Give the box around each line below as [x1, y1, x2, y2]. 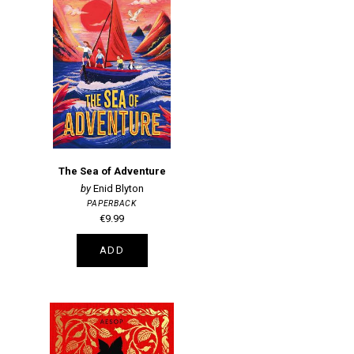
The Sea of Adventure [58, 165, 166, 178]
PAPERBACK [87, 198, 137, 209]
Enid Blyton [92, 182, 144, 194]
